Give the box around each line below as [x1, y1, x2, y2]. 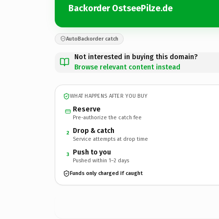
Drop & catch [73, 126, 114, 135]
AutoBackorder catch [66, 35, 118, 42]
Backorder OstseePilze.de [68, 3, 173, 14]
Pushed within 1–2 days [73, 157, 129, 164]
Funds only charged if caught [70, 170, 143, 176]
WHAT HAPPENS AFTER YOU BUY [70, 93, 148, 99]
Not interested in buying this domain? [74, 52, 197, 61]
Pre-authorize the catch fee [73, 114, 142, 121]
